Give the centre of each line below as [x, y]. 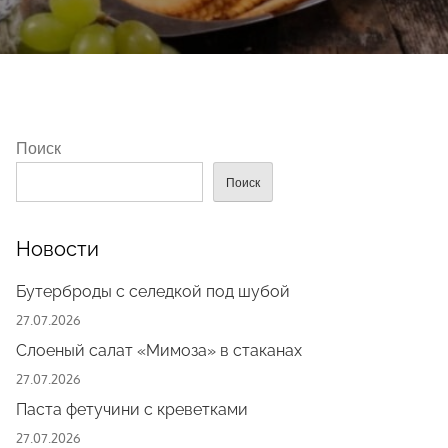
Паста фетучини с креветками [132, 409]
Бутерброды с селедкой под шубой [153, 291]
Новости [57, 249]
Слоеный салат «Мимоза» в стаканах [159, 350]
